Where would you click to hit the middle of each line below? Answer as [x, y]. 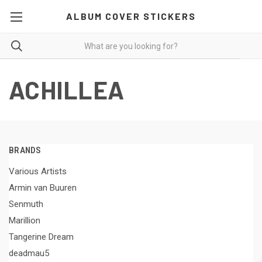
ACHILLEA [66, 89]
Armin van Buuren [43, 187]
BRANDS [25, 150]
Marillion [25, 220]
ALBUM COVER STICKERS [131, 16]
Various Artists [38, 171]
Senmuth [26, 204]
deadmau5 [29, 253]
